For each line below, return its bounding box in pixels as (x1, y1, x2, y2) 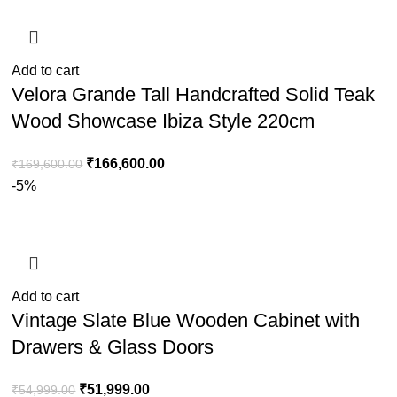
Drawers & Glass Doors (12, 336, 214, 359)
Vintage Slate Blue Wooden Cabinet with (12, 309, 361, 332)
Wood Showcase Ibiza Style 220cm (12, 110, 315, 133)
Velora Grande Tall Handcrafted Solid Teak (12, 83, 376, 106)
